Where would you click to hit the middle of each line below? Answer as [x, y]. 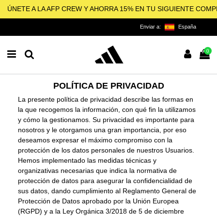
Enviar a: [151, 26]
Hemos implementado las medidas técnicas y [87, 160]
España [187, 26]
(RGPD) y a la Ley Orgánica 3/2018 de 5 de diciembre [101, 211]
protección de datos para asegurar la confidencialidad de [105, 180]
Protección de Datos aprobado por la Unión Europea [99, 201]
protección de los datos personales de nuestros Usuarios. [106, 150]
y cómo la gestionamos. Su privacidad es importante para [106, 119]
